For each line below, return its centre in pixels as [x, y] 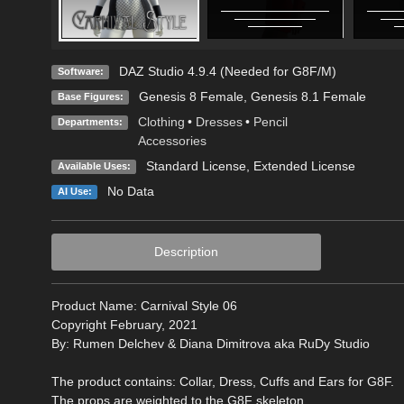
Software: [80, 71]
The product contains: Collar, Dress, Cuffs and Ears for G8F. [223, 381]
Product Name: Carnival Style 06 [144, 305]
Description [186, 251]
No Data [130, 191]
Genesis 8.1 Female [308, 96]
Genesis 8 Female [191, 96]
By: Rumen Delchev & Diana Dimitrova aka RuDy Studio [211, 343]
